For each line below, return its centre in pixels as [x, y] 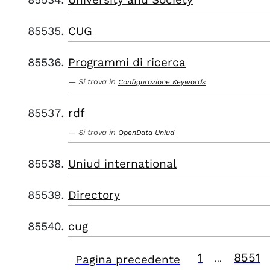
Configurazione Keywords [162, 82]
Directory [94, 195]
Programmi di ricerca [127, 62]
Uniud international [122, 164]
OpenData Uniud [146, 133]
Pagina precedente [128, 259]
